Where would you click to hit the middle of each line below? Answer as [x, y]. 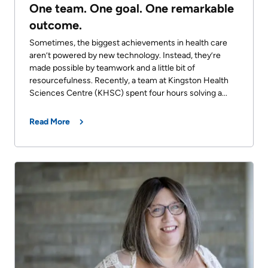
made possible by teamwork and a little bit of [112, 68]
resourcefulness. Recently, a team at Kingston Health [129, 81]
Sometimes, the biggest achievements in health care [128, 43]
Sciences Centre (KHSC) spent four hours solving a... [128, 93]
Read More [50, 122]
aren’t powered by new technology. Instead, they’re [125, 56]
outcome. [56, 25]
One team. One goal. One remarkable [132, 9]
